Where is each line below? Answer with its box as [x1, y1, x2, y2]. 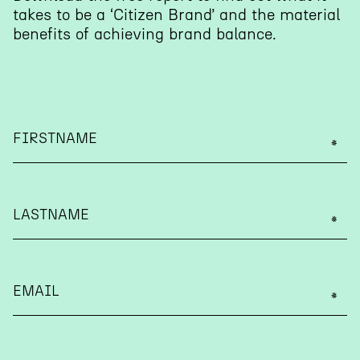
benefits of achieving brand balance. [13, 24, 276, 43]
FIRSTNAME [13, 129, 97, 147]
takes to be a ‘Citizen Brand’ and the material [13, 5, 340, 24]
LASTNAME [13, 206, 89, 223]
